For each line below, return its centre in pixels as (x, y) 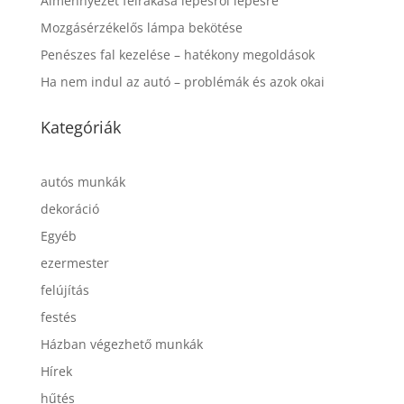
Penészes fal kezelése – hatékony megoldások (177, 55)
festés (58, 317)
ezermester (74, 263)
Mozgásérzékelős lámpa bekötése (141, 28)
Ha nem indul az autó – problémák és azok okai (182, 82)
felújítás (64, 290)
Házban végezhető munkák (121, 344)
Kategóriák (80, 128)
